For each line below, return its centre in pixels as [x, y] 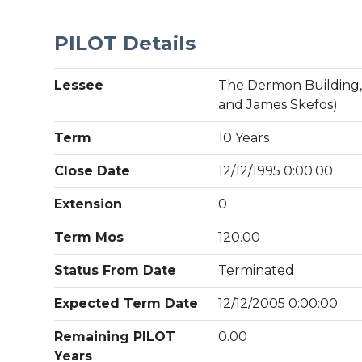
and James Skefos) [278, 105]
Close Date [93, 171]
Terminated [257, 270]
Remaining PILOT [115, 337]
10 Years [244, 138]
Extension [88, 204]
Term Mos [89, 237]
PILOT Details [125, 43]
